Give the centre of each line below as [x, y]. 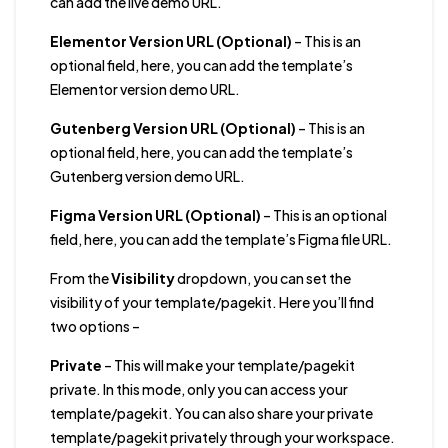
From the [80, 278]
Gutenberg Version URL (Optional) [172, 128]
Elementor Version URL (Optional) [170, 41]
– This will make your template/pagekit [228, 365]
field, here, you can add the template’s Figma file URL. [220, 239]
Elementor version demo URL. [144, 89]
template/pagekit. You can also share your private [211, 413]
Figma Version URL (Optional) [155, 215]
